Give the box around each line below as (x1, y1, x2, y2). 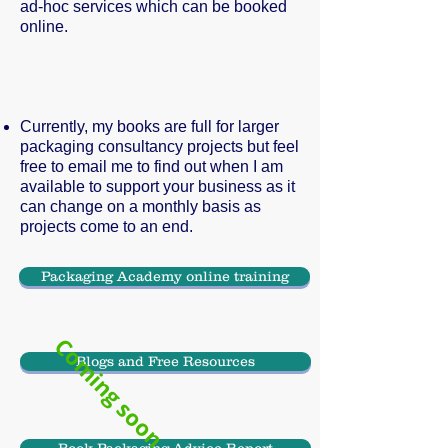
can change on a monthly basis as (20, 198, 261, 215)
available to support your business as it (20, 178, 295, 195)
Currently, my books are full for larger (20, 118, 279, 135)
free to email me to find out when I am (20, 158, 283, 175)
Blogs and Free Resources (76, 353, 255, 369)
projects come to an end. (20, 218, 193, 235)
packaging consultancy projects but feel (20, 138, 299, 155)
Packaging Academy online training (40, 268, 289, 284)
